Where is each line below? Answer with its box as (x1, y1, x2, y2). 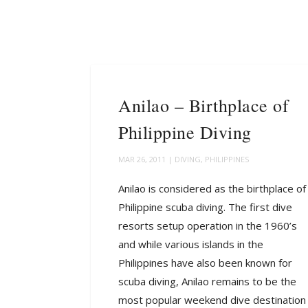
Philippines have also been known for (118, 255, 292, 269)
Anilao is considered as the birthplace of (118, 181, 306, 195)
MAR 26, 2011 (118, 153, 166, 164)
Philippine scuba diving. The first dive (118, 199, 292, 214)
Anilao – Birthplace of (118, 93, 289, 117)
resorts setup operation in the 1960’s (118, 218, 297, 232)
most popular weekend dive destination (118, 292, 306, 307)
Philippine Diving (118, 120, 252, 144)
